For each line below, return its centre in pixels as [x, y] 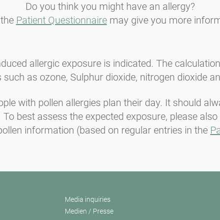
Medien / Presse [89, 211]
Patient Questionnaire [61, 20]
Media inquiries [88, 199]
